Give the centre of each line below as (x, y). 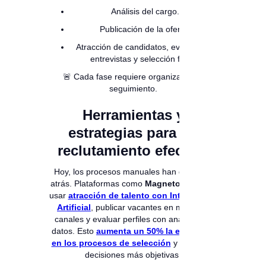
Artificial (74, 208)
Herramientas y (133, 115)
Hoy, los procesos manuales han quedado (133, 172)
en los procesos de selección (111, 243)
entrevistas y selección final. (145, 59)
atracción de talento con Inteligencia (142, 196)
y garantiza (193, 243)
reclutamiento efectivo (133, 151)
